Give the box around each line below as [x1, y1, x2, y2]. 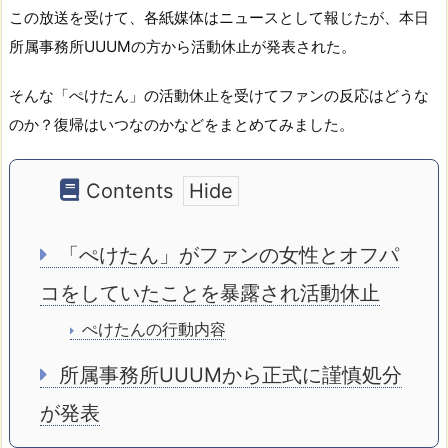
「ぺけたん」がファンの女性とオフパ [53, 243, 399, 268]
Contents [86, 179, 173, 204]
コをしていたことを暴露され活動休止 [40, 281, 380, 306]
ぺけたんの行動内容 [77, 319, 226, 340]
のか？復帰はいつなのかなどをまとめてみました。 [9, 115, 354, 135]
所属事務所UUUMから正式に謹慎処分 [53, 363, 402, 388]
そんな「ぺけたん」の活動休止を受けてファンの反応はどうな [9, 86, 429, 106]
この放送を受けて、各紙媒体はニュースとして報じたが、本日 [9, 8, 429, 28]
